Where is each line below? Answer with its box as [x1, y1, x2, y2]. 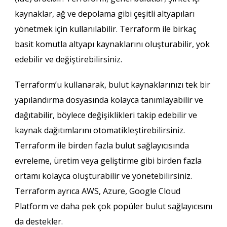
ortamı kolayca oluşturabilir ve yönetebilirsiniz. [14, 170, 192, 181]
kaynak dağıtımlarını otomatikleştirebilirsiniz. [14, 124, 185, 136]
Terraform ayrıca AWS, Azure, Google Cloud [14, 185, 180, 197]
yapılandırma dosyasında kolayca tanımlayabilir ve [14, 94, 203, 105]
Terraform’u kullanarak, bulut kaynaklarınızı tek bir [14, 79, 210, 90]
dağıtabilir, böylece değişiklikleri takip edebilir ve [14, 109, 197, 121]
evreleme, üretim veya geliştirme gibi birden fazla [14, 155, 202, 166]
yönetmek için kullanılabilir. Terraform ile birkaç [14, 23, 196, 34]
